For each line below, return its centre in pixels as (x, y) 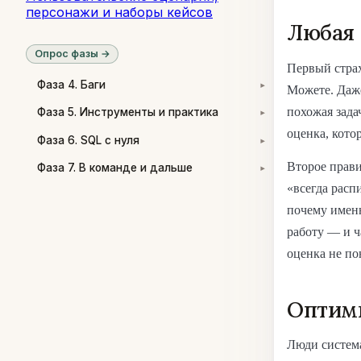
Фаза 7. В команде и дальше (115, 167)
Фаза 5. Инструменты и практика (128, 112)
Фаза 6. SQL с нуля (88, 140)
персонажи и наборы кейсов (119, 12)
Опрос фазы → (72, 54)
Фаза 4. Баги (71, 85)
